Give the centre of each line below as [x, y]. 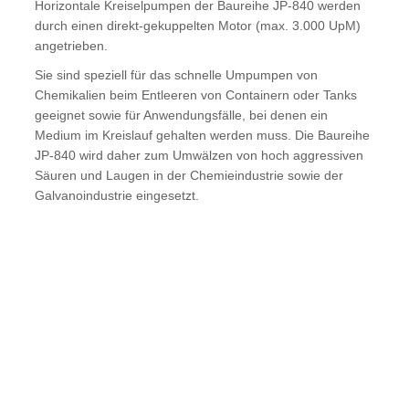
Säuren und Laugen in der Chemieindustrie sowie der [189, 175]
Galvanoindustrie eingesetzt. [117, 195]
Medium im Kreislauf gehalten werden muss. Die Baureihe [202, 135]
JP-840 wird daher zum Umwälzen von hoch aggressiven [199, 155]
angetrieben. [71, 46]
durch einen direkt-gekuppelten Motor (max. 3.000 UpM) [198, 26]
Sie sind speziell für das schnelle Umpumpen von [176, 74]
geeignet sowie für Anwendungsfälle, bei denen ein [181, 115]
